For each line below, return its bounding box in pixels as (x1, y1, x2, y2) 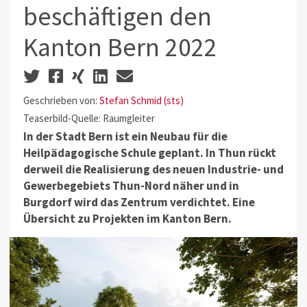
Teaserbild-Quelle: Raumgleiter (23, 111, 155, 125)
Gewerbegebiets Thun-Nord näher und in (23, 178, 239, 194)
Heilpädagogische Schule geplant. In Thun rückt (23, 145, 276, 161)
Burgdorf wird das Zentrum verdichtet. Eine (23, 195, 255, 210)
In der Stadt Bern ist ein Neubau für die (23, 129, 228, 145)
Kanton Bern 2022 (23, 31, 217, 64)
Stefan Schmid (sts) (99, 93, 184, 107)
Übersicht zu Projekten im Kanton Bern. (23, 211, 232, 227)
